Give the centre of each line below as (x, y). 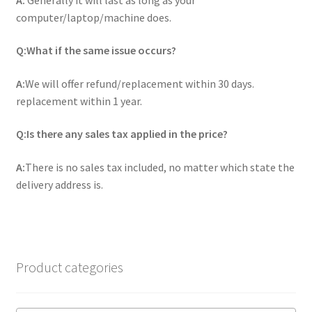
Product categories (69, 267)
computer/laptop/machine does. (93, 17)
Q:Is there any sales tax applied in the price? (122, 134)
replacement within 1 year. (79, 101)
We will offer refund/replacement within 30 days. (139, 83)
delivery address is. (59, 185)
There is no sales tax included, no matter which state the (159, 167)
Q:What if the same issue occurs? (96, 50)
